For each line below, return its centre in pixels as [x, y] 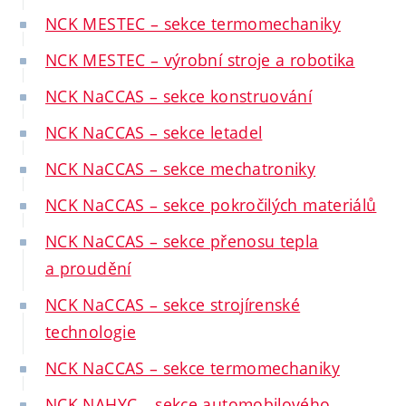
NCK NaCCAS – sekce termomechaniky [193, 368]
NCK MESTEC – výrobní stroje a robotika [200, 60]
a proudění [88, 269]
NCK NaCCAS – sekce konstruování [179, 97]
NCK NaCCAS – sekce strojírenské [173, 305]
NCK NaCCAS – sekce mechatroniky [181, 169]
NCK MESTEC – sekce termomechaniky [193, 24]
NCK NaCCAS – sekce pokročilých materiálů [211, 205]
